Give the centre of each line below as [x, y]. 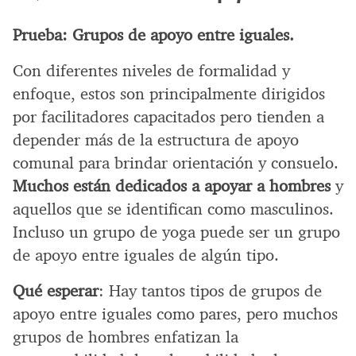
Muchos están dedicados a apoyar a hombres [174, 186]
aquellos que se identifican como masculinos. [173, 209]
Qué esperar [56, 290]
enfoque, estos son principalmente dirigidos [169, 93]
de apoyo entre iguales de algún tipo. [146, 255]
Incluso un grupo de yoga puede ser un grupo [176, 232]
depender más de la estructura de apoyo [156, 139]
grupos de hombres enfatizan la [126, 337]
